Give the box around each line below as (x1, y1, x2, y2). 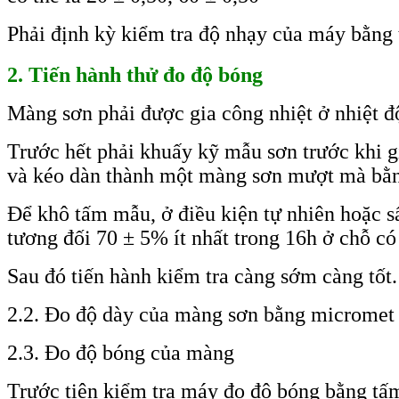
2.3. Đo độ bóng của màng (7, 341, 234, 365)
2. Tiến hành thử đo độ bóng (7, 63, 263, 87)
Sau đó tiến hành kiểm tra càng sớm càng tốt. (7, 265, 397, 289)
